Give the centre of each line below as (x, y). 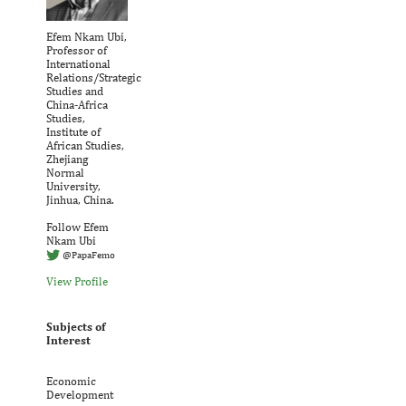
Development (80, 395)
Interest (68, 341)
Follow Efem (77, 227)
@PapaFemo (89, 254)
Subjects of (76, 327)
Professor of (77, 50)
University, (73, 186)
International (78, 63)
